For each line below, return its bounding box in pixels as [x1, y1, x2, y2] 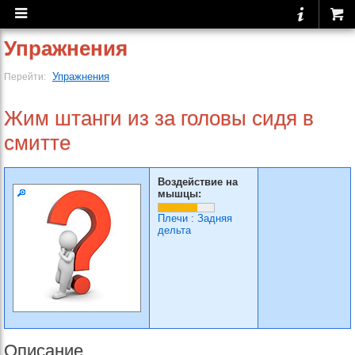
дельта [158, 224, 191, 236]
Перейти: [4, 71, 48, 82]
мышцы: [158, 188, 201, 200]
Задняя [197, 212, 232, 224]
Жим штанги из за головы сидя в [4, 106, 314, 130]
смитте [4, 131, 71, 155]
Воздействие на [158, 176, 238, 188]
